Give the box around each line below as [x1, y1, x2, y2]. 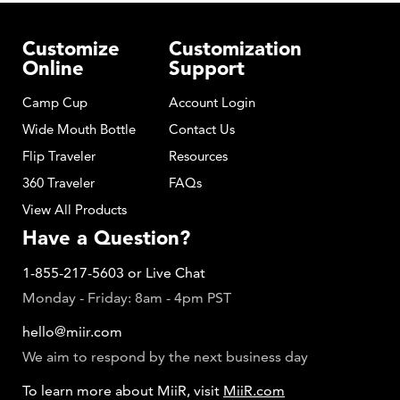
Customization [169, 36, 302, 62]
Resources [169, 147, 228, 165]
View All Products [22, 201, 127, 219]
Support [169, 55, 245, 81]
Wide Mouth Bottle [22, 121, 136, 138]
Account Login [169, 94, 255, 112]
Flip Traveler [22, 147, 96, 165]
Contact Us [169, 121, 235, 138]
